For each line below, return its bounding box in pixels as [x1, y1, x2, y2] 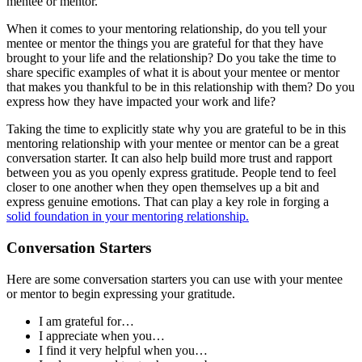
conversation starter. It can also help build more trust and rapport [6, 151, 332, 166]
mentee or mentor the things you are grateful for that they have [6, 36, 323, 51]
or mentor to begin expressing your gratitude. [6, 286, 235, 301]
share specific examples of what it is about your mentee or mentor [6, 65, 339, 80]
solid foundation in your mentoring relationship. [6, 209, 249, 224]
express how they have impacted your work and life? [6, 95, 276, 109]
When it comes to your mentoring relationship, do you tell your [6, 22, 326, 36]
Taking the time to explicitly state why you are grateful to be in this [6, 122, 346, 137]
